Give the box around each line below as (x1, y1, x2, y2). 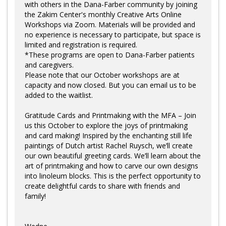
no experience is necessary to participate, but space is (25, 29, 201, 39)
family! (25, 191, 46, 201)
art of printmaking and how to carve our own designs (25, 160, 198, 171)
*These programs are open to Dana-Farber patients (25, 49, 195, 60)
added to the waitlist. (25, 90, 93, 100)
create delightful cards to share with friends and (25, 181, 180, 191)
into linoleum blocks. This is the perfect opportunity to (25, 171, 201, 181)
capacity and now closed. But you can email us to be (25, 80, 196, 90)
